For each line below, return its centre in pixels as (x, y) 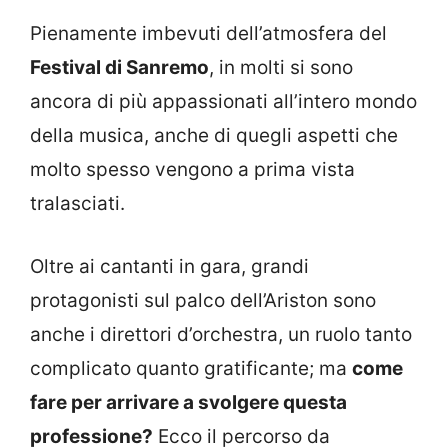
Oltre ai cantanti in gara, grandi (169, 266)
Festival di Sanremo (119, 68)
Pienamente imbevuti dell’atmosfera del (208, 34)
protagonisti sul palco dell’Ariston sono (203, 300)
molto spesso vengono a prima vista (192, 170)
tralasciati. (77, 204)
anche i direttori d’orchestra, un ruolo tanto (221, 334)
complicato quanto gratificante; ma (191, 368)
